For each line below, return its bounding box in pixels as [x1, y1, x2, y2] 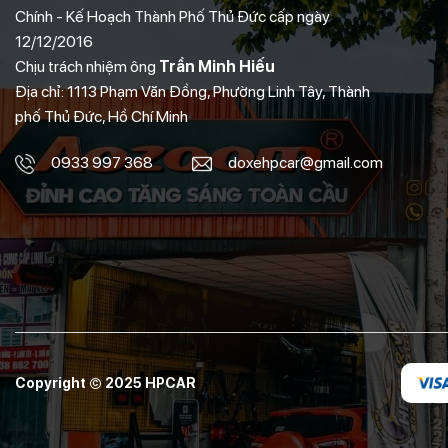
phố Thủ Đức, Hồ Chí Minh [15, 107, 188, 127]
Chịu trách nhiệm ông [15, 57, 159, 77]
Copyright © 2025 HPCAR [15, 375, 196, 392]
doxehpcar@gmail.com [228, 153, 383, 172]
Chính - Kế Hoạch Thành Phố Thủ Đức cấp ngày [15, 7, 330, 27]
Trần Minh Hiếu [159, 57, 275, 77]
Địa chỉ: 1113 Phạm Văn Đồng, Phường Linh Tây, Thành [15, 82, 370, 102]
